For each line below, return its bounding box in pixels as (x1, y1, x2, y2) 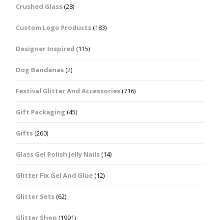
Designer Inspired (16, 44, 75, 53)
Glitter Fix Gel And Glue (16, 170, 93, 180)
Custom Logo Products (16, 23, 91, 32)
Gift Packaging (16, 107, 65, 116)
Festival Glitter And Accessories (16, 86, 120, 95)
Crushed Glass (16, 1, 62, 11)
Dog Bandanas (16, 65, 64, 74)
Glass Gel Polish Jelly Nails (16, 149, 100, 159)
